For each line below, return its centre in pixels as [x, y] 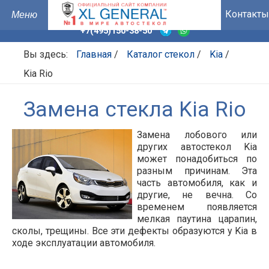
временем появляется [197, 207]
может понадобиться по [197, 159]
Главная [94, 54]
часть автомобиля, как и [197, 183]
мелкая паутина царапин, [197, 219]
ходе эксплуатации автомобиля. [84, 243]
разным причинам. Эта [197, 171]
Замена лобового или [197, 135]
